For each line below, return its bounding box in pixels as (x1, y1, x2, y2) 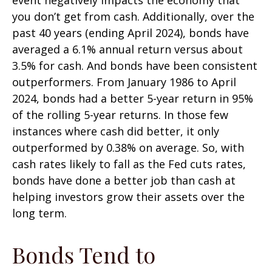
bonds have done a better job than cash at (12, 172, 236, 188)
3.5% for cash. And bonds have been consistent (12, 58, 257, 73)
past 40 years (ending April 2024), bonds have (12, 25, 249, 40)
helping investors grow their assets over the (12, 189, 245, 204)
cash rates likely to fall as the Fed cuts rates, (12, 156, 246, 171)
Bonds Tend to (12, 239, 155, 269)
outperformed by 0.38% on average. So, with (12, 140, 244, 155)
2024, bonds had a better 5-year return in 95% (12, 90, 253, 106)
